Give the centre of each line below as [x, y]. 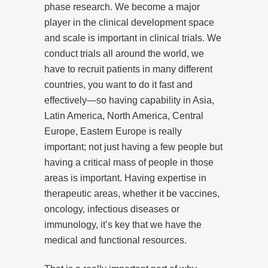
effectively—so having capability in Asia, [129, 100]
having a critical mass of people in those [129, 162]
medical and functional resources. [115, 240]
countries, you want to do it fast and [118, 84]
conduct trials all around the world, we [124, 53]
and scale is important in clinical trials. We [133, 38]
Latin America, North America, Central [124, 115]
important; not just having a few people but [133, 147]
